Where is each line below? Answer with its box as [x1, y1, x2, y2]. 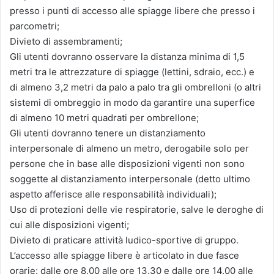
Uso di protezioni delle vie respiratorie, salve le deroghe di [10, 203, 264, 215]
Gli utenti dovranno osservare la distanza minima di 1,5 [10, 50, 245, 62]
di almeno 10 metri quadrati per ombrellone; [10, 111, 199, 124]
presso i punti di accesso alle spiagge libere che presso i [10, 4, 255, 17]
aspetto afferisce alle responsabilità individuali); [10, 188, 217, 200]
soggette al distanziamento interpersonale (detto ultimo [10, 172, 250, 185]
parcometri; [10, 20, 59, 32]
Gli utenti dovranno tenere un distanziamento [10, 127, 206, 139]
